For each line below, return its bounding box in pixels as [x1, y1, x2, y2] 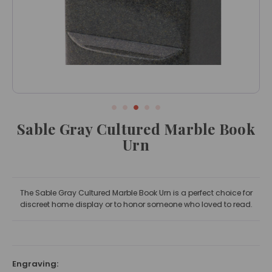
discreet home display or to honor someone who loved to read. [19, 199, 253, 210]
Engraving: [12, 258, 58, 270]
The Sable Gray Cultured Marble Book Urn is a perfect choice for [19, 188, 253, 199]
